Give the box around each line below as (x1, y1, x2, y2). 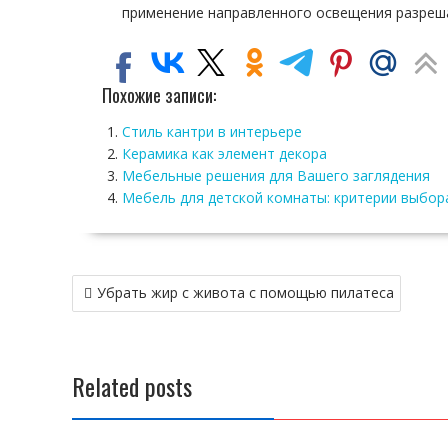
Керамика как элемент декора (122, 144, 327, 163)
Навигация (71, 269, 166, 305)
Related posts (72, 368, 192, 404)
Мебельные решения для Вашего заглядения (122, 166, 430, 185)
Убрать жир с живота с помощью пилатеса (97, 283, 394, 302)
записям (71, 321, 144, 357)
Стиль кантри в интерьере (122, 122, 302, 141)
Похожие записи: (102, 82, 216, 108)
